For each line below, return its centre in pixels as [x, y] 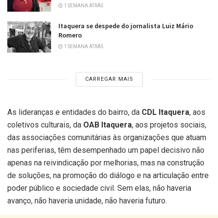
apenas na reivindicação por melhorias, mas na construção [106, 163]
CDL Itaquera [165, 112]
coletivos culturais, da [45, 125]
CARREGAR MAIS [109, 79]
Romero [70, 35]
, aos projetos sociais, [169, 125]
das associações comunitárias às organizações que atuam [107, 138]
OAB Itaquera [108, 125]
